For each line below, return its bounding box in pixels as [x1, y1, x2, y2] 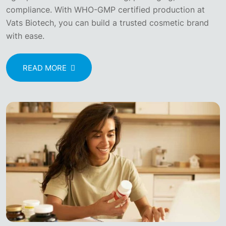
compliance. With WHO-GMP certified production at [6, 5, 205, 15]
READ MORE [23, 63, 67, 73]
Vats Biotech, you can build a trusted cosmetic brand [6, 18, 209, 28]
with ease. [6, 31, 44, 41]
